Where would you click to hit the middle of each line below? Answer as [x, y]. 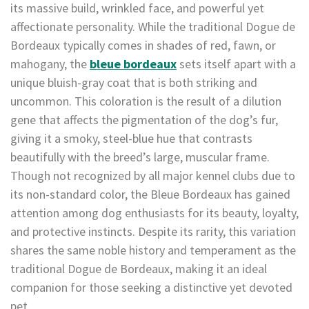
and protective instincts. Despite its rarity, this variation [153, 231]
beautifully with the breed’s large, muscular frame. [140, 157]
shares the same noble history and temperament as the [153, 250]
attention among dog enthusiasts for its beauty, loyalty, [154, 212]
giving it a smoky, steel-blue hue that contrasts [131, 138]
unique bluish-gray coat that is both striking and [134, 82]
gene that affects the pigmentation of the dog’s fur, [144, 119]
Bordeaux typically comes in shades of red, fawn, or [143, 45]
